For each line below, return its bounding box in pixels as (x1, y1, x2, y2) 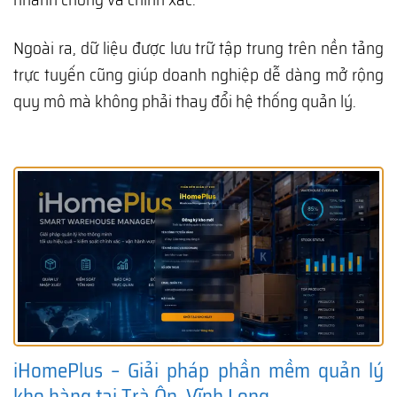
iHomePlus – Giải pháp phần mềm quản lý (13, 354, 384, 387)
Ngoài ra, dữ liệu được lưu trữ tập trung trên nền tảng (13, 35, 384, 62)
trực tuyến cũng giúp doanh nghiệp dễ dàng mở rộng (13, 61, 384, 89)
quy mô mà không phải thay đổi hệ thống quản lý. (13, 88, 356, 115)
